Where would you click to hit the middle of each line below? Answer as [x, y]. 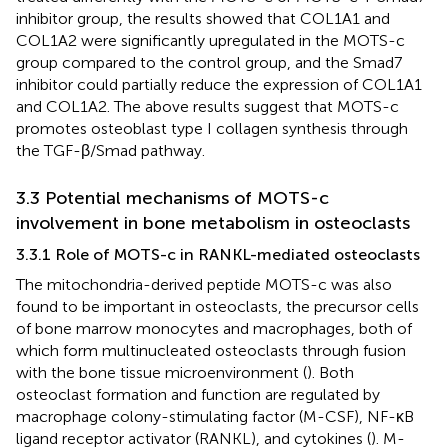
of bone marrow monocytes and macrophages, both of [214, 328]
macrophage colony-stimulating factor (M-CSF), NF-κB [215, 416]
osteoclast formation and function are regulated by [198, 394]
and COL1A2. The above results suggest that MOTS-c [207, 106]
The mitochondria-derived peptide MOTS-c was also [204, 284]
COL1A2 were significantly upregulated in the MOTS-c [210, 40]
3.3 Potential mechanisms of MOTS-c [172, 197]
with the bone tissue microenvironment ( [161, 372]
